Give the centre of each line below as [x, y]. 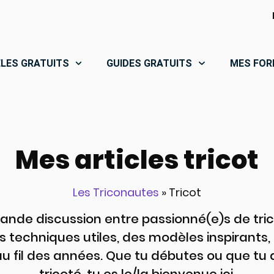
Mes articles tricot [137, 160]
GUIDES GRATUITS [150, 63]
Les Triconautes [116, 192]
